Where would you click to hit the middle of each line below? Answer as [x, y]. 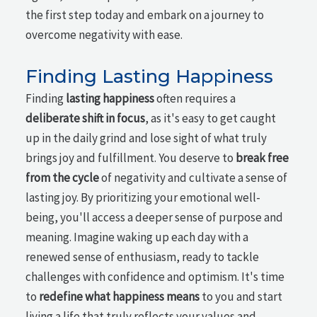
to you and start [241, 297]
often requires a [195, 99]
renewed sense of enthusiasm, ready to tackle [143, 257]
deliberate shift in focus [86, 119]
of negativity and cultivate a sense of [194, 178]
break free [263, 158]
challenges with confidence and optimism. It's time [155, 277]
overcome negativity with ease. [104, 34]
